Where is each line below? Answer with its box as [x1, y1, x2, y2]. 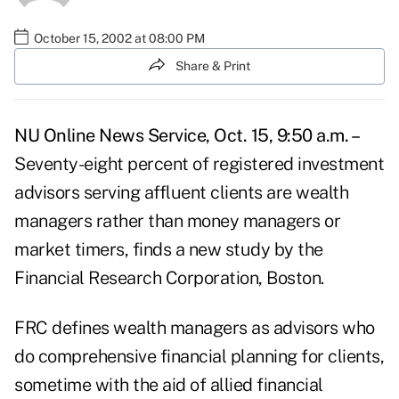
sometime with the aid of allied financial [14, 374, 323, 396]
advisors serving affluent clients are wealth [14, 182, 348, 204]
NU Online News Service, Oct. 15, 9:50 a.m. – [14, 125, 360, 147]
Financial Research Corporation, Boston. [14, 267, 324, 289]
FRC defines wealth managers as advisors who [14, 317, 375, 339]
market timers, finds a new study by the [14, 239, 323, 261]
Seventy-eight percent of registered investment [14, 153, 384, 175]
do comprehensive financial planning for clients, [14, 346, 384, 368]
